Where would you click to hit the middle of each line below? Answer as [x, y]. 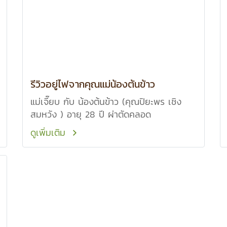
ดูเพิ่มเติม [50, 133]
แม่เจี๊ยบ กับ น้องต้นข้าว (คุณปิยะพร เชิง [106, 102]
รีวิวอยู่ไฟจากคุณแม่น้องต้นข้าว [93, 84]
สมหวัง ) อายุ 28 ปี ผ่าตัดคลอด [91, 114]
